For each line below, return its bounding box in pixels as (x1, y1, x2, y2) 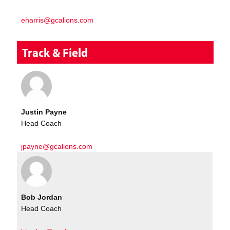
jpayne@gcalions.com (21, 142, 93, 150)
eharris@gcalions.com (21, 15, 94, 24)
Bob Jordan (21, 193, 63, 201)
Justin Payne (21, 107, 67, 116)
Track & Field (22, 45, 88, 61)
